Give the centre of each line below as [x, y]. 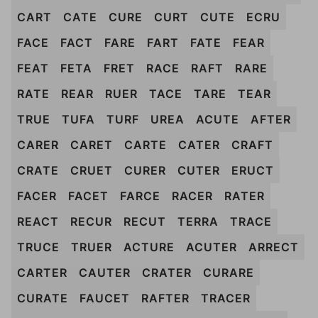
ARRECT [274, 247]
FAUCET [105, 298]
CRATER [167, 273]
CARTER [42, 273]
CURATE [43, 298]
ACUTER [212, 247]
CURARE [229, 273]
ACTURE [149, 247]
